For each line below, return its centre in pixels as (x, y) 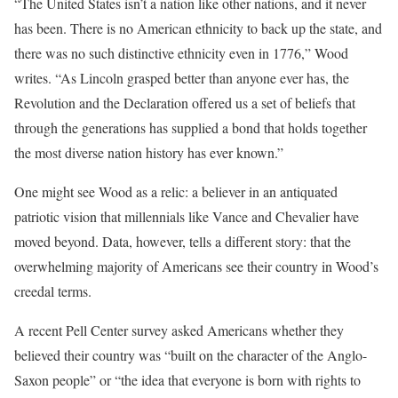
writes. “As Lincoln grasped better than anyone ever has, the (182, 78)
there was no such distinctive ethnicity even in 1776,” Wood (181, 53)
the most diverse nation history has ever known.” (149, 152)
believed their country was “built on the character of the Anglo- (191, 355)
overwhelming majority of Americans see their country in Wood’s (196, 266)
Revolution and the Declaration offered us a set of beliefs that (185, 103)
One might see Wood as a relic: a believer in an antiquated (176, 191)
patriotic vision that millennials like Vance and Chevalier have (187, 216)
